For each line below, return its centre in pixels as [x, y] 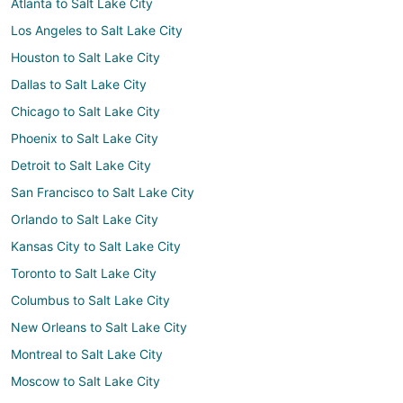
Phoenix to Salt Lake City [85, 139]
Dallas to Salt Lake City [79, 85]
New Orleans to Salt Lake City [99, 327]
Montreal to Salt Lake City [87, 354]
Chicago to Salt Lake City [85, 112]
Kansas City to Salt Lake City [96, 246]
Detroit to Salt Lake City [81, 166]
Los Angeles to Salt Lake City [97, 31]
